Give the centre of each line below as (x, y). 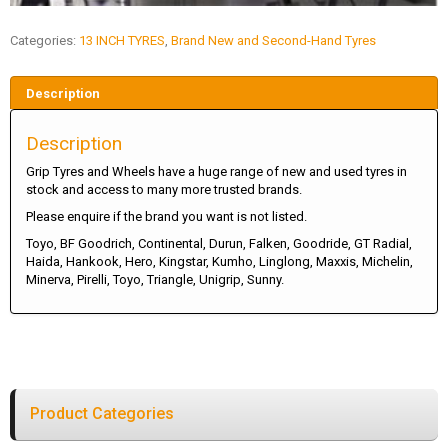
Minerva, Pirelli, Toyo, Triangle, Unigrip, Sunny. (155, 280)
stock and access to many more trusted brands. (164, 190)
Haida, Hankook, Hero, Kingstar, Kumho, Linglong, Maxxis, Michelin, (219, 262)
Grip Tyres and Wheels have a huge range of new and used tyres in (216, 172)
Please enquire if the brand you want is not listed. (166, 217)
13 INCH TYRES (122, 40)
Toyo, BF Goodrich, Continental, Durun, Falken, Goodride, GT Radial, (219, 244)
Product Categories (102, 414)
